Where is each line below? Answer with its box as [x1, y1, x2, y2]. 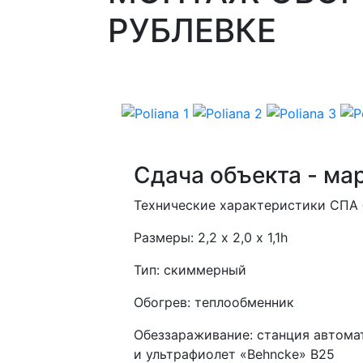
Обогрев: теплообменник [134, 293, 294, 310]
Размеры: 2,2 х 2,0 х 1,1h [134, 228, 288, 246]
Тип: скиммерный [134, 261, 246, 278]
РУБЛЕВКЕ [108, 11, 276, 50]
